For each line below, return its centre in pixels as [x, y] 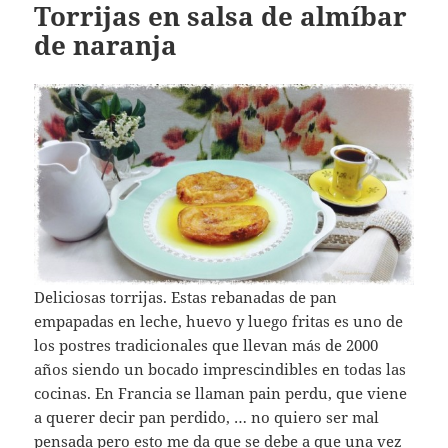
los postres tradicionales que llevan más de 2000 [206, 344]
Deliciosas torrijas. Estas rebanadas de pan [186, 296]
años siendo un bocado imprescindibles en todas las [220, 368]
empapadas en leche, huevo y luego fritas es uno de [219, 320]
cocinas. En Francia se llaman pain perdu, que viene [221, 392]
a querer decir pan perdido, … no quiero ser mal [207, 416]
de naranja [106, 45]
